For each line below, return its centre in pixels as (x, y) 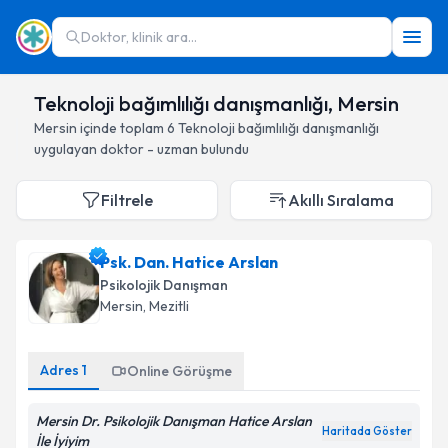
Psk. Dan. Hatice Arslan (189, 262)
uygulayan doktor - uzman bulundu (141, 149)
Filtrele (127, 200)
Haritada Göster (367, 431)
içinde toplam (122, 128)
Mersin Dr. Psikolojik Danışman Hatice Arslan (174, 421)
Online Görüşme (179, 371)
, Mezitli (166, 306)
